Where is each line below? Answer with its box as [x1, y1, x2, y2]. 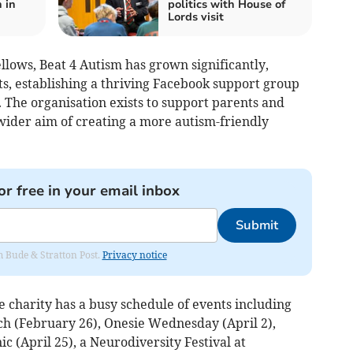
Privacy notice [102, 248, 167, 261]
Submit [235, 216, 278, 234]
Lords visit [168, 9, 224, 24]
